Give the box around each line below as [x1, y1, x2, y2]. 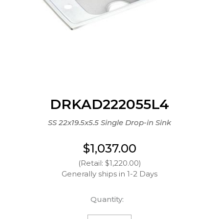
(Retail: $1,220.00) [78, 158, 141, 168]
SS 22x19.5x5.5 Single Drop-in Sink [48, 117, 171, 127]
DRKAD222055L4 [50, 95, 169, 112]
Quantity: [90, 194, 124, 204]
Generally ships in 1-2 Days [62, 169, 157, 178]
